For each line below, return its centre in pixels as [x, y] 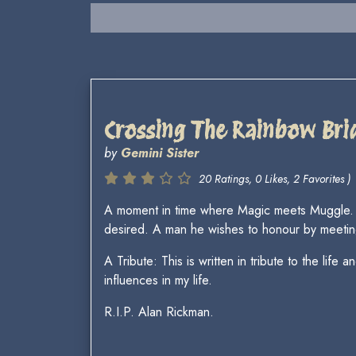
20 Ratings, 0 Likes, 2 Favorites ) [275, 178]
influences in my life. [158, 280]
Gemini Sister [160, 153]
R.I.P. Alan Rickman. [159, 311]
